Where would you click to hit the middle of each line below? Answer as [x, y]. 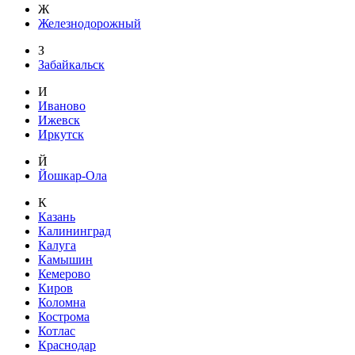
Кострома [64, 317]
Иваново [62, 106]
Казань [57, 217]
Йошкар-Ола [73, 176]
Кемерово [64, 274]
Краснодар [67, 345]
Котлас [57, 331]
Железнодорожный [90, 24]
